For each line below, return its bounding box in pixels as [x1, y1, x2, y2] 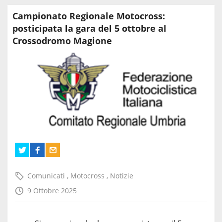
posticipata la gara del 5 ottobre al [12, 22, 166, 35]
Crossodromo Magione [12, 35, 112, 47]
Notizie [110, 171, 133, 181]
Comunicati [27, 171, 67, 181]
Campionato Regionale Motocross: [12, 10, 165, 22]
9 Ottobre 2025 [27, 186, 77, 196]
